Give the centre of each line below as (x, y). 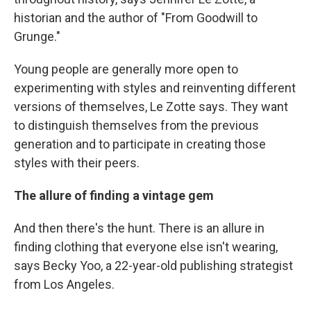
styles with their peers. (77, 163)
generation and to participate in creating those (140, 144)
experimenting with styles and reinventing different (155, 88)
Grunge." (37, 37)
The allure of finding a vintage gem (114, 196)
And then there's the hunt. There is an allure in (139, 228)
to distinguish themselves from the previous (136, 126)
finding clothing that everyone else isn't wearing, (146, 247)
